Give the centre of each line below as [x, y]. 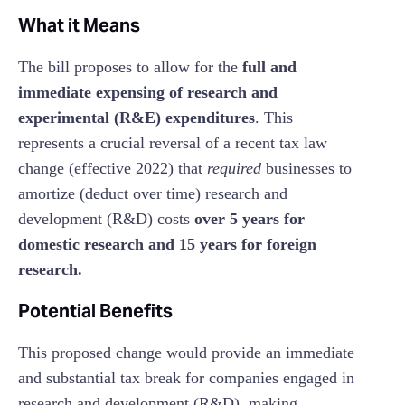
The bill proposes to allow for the [130, 67]
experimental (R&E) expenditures [137, 118]
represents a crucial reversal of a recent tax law [173, 143]
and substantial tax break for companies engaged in [186, 378]
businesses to [306, 169]
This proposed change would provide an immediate [186, 353]
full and [269, 67]
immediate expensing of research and [148, 93]
